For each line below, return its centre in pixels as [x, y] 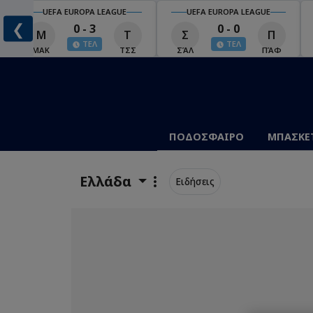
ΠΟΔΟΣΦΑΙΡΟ [206, 137]
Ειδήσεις [195, 181]
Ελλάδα [107, 181]
